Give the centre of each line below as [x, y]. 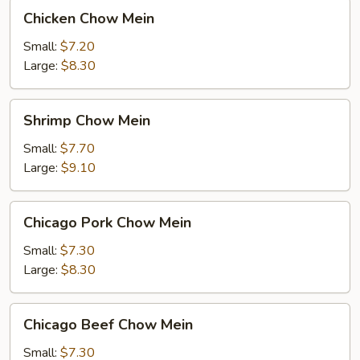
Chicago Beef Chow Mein [108, 325]
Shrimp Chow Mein [87, 121]
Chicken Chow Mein [89, 18]
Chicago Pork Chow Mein [107, 223]
